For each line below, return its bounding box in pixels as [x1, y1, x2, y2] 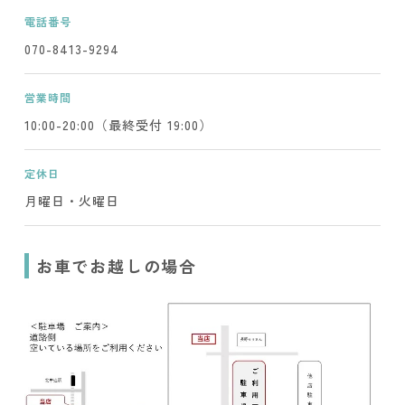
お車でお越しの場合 [35, 254, 198, 278]
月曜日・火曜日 [24, 192, 119, 210]
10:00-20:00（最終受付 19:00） [24, 116, 212, 134]
